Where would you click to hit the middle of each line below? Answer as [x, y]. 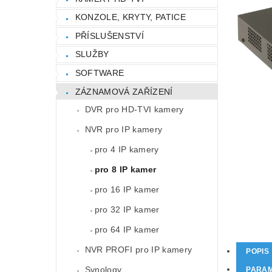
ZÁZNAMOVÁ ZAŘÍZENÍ [124, 91]
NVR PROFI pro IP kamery [138, 250]
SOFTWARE [100, 73]
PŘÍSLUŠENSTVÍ [109, 36]
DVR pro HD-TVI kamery [134, 110]
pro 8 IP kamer [125, 170]
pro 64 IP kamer [127, 230]
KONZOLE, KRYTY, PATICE [130, 17]
